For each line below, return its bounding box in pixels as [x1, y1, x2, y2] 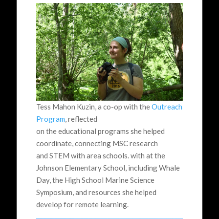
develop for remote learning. [36, 200, 130, 209]
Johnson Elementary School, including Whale [36, 163, 180, 172]
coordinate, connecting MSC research [36, 139, 158, 148]
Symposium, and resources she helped [36, 188, 156, 197]
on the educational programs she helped [36, 127, 165, 135]
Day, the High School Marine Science [36, 175, 154, 184]
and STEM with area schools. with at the [36, 151, 165, 160]
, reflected [65, 114, 97, 123]
